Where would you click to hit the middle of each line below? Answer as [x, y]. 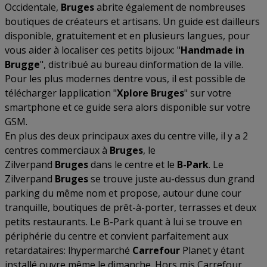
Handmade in [212, 50]
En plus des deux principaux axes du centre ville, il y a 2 [126, 136]
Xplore [133, 93]
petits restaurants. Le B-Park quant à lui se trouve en [123, 222]
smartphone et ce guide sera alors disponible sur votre [128, 107]
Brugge [22, 64]
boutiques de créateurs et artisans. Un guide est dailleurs [132, 21]
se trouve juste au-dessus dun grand [171, 179]
